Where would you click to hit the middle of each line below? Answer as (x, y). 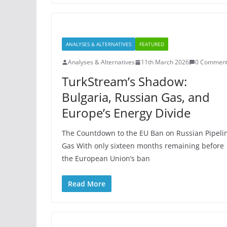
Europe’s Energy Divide (126, 113)
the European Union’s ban (106, 158)
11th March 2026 (165, 62)
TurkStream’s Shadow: (124, 81)
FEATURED (152, 44)
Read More (87, 184)
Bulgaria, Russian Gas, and (136, 97)
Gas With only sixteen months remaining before (143, 146)
